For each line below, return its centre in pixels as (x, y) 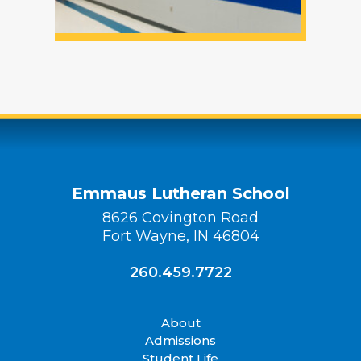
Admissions (180, 340)
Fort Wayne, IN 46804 (180, 236)
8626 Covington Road (180, 218)
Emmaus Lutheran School (180, 193)
